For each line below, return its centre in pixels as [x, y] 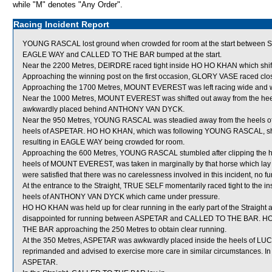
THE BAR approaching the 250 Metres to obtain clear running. [124, 229]
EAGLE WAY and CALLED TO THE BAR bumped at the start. [122, 55]
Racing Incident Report [61, 24]
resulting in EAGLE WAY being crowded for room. [104, 142]
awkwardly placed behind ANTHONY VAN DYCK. [104, 109]
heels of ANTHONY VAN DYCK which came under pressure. [121, 197]
